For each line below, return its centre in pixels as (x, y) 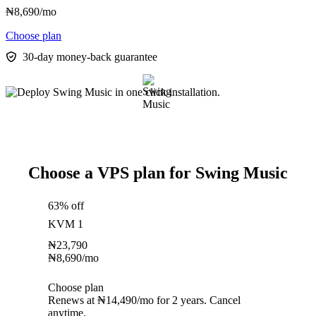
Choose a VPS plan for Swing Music (158, 173)
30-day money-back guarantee (90, 57)
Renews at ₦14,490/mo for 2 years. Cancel (144, 300)
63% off (66, 206)
